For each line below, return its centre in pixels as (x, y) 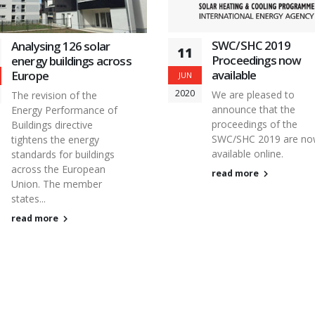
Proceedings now (257, 60)
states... (28, 199)
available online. (247, 154)
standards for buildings (63, 155)
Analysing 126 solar (61, 46)
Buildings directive (52, 125)
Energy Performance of (64, 110)
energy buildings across (71, 61)
